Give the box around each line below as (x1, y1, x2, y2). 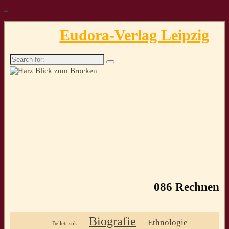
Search (9, 54, 31, 62)
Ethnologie (148, 217, 188, 227)
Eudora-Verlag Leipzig (59, 26, 209, 43)
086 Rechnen (154, 180, 219, 194)
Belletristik (52, 220, 77, 226)
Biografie (89, 214, 136, 228)
